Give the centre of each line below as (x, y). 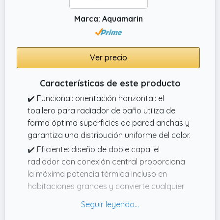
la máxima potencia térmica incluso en (97, 174)
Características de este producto (110, 83)
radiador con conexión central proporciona (106, 161)
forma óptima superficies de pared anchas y (109, 123)
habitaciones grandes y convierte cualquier (106, 186)
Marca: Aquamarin (108, 18)
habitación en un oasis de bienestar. (92, 198)
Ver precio (108, 57)
